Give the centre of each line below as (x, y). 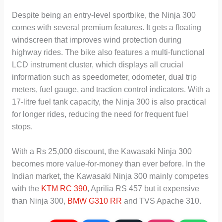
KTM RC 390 (64, 188)
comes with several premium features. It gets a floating (106, 28)
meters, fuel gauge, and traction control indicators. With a (111, 90)
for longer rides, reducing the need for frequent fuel (100, 114)
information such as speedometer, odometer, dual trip (104, 77)
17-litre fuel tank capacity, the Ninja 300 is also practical (109, 102)
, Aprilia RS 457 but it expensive (143, 188)
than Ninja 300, (39, 201)
